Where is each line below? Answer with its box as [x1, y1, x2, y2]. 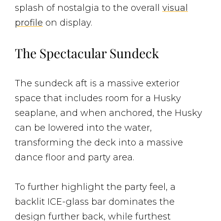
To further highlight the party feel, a [15, 182, 176, 193]
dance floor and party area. [15, 152, 134, 163]
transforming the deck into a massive [15, 137, 183, 148]
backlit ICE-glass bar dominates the [15, 196, 175, 208]
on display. [43, 17, 92, 29]
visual [162, 2, 188, 14]
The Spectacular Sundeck [15, 44, 159, 62]
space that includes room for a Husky [15, 93, 181, 104]
